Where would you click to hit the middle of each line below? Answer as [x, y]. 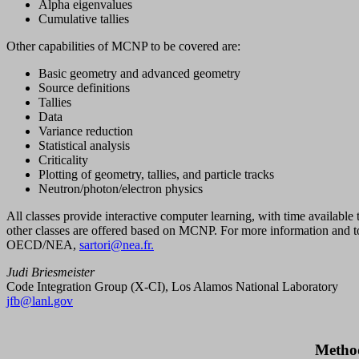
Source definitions [84, 88]
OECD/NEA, [43, 245]
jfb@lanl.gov [40, 301]
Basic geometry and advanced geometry [139, 74]
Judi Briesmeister [50, 272]
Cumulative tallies [84, 19]
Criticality [63, 160]
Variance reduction [86, 131]
